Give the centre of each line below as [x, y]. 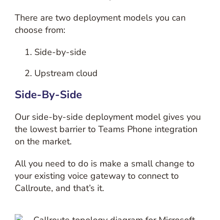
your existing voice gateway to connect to [96, 176]
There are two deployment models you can [100, 18]
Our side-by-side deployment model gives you [108, 117]
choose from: [40, 30]
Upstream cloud [66, 73]
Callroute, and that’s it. [59, 188]
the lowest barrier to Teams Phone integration [106, 129]
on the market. [43, 141]
